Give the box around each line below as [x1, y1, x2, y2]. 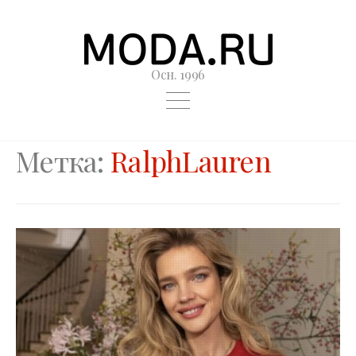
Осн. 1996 [150, 66, 206, 83]
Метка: [16, 141, 110, 180]
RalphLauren [110, 141, 272, 180]
